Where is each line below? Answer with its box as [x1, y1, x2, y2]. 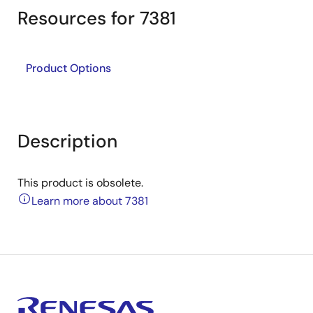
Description [17, 129, 117, 153]
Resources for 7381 [17, 6, 176, 30]
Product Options [26, 61, 111, 75]
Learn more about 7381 [31, 194, 148, 208]
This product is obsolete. [17, 175, 143, 190]
